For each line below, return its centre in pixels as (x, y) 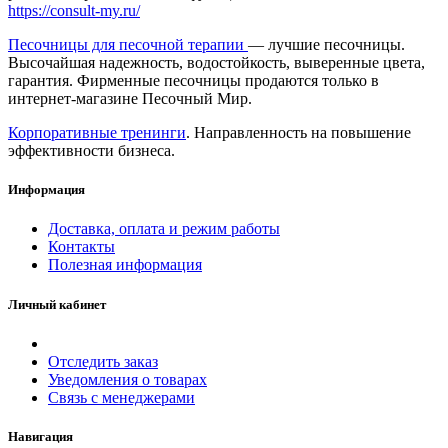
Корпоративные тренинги (97, 133)
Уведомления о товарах (127, 379)
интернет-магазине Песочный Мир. (130, 99)
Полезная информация (125, 265)
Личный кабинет (57, 304)
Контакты (81, 247)
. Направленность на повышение (298, 133)
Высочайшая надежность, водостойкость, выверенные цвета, (216, 63)
